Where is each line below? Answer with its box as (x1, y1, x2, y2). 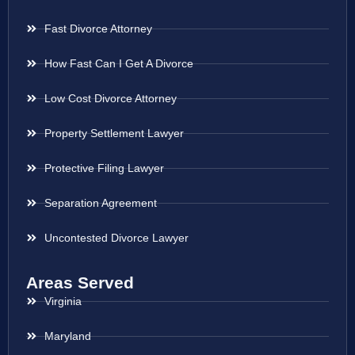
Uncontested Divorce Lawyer (44, 231, 189, 244)
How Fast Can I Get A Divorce (44, 56, 193, 70)
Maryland (44, 329, 91, 342)
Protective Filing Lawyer (44, 161, 164, 174)
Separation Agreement (44, 196, 157, 209)
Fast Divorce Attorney (44, 21, 152, 35)
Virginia (44, 294, 82, 307)
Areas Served (26, 273, 134, 292)
